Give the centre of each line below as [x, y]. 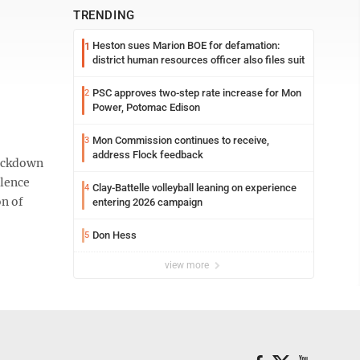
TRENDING [104, 15]
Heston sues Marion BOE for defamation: [186, 45]
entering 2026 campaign [147, 202]
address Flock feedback [148, 155]
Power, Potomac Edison [146, 107]
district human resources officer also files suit [198, 60]
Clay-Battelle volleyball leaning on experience [194, 188]
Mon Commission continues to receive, [181, 140]
